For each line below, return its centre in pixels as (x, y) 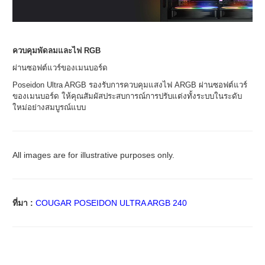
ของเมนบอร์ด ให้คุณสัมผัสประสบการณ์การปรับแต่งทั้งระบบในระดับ (127, 96)
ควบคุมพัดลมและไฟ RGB (56, 51)
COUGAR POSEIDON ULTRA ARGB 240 (111, 203)
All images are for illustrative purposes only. (93, 155)
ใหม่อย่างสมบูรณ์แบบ (49, 107)
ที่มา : (24, 203)
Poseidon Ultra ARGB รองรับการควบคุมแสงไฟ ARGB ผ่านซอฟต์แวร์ (130, 85)
